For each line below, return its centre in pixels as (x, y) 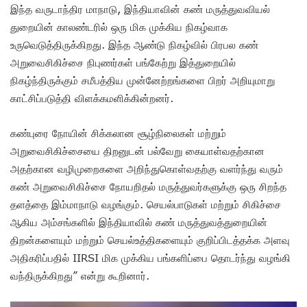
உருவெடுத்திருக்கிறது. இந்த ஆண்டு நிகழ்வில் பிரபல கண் (134, 44)
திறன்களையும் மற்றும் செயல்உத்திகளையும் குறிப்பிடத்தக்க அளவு (150, 240)
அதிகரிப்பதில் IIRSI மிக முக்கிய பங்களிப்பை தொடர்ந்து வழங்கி (150, 257)
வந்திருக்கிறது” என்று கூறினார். (80, 275)
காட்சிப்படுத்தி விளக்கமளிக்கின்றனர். (92, 98)
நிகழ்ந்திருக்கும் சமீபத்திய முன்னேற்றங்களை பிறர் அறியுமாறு (143, 80)
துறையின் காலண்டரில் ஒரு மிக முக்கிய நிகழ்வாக (119, 26)
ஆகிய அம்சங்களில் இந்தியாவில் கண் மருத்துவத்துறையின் (139, 222)
